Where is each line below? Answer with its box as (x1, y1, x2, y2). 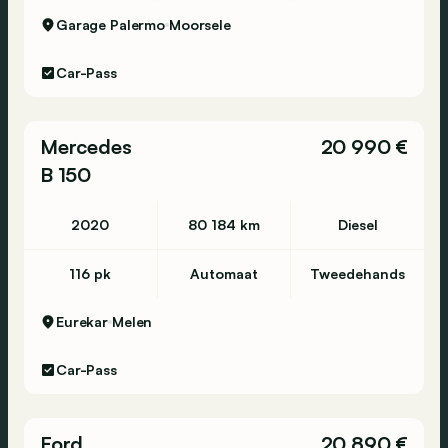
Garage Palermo (56, 16, 166, 33)
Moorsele (169, 16, 231, 33)
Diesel (337, 216, 378, 233)
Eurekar (56, 313, 109, 330)
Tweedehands (310, 265, 406, 282)
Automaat (189, 265, 258, 282)
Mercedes (40, 134, 132, 159)
